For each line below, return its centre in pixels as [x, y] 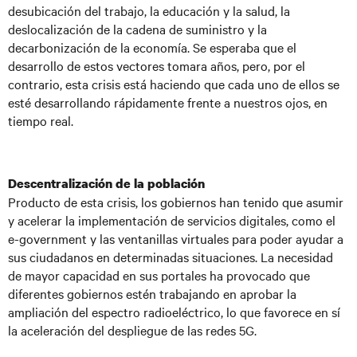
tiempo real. [41, 120]
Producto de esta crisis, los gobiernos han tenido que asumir [176, 202]
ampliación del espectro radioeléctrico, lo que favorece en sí [174, 312]
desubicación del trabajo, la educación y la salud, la [149, 10]
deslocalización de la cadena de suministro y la [137, 29]
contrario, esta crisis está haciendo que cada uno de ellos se [174, 84]
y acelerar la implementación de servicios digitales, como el [172, 220]
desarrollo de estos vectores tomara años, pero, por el [157, 65]
